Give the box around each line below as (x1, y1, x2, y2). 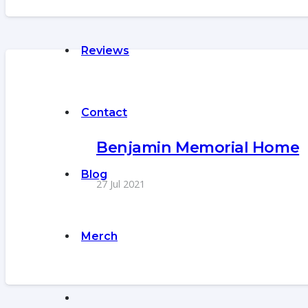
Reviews (81, 44, 129, 57)
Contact (81, 106, 127, 119)
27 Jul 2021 (96, 177, 145, 190)
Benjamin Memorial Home (96, 137, 300, 157)
